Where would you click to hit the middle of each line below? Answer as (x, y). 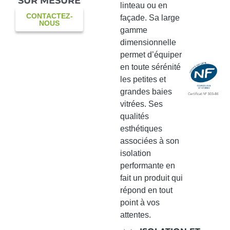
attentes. (135, 215)
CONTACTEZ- (49, 16)
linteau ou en (143, 6)
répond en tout (146, 190)
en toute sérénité (150, 67)
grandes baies (146, 92)
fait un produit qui (151, 178)
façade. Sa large (150, 18)
